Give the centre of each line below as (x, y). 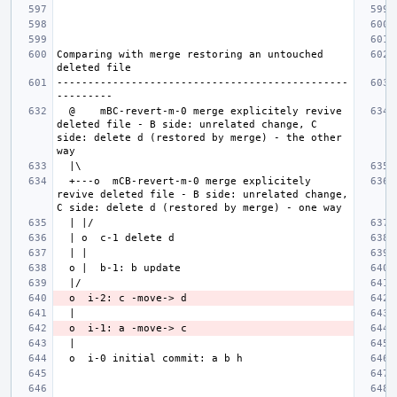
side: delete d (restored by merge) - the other (199, 137)
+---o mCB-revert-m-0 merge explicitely (63, 181)
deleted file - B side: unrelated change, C (187, 124)
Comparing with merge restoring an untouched (190, 54)
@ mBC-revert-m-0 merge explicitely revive (63, 111)
